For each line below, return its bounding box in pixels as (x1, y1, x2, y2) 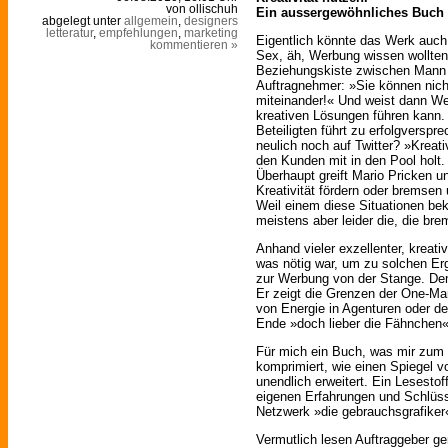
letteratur (46, 27, 93, 40)
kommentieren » (150, 39, 238, 52)
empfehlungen (99, 27, 178, 40)
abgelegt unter (42, 15, 124, 28)
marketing (184, 27, 238, 40)
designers (184, 15, 238, 28)
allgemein (124, 15, 178, 28)
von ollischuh (166, 3, 238, 16)
